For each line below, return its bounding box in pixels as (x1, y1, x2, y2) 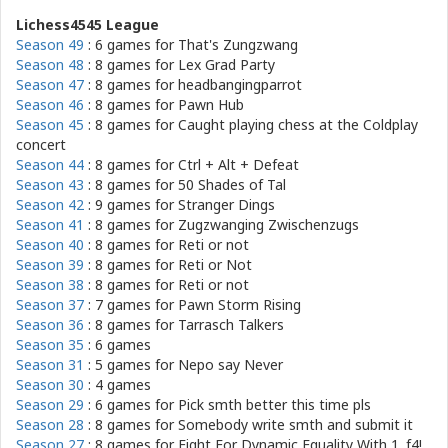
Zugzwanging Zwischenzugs (178, 215, 359, 234)
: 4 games (84, 375, 151, 394)
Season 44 (16, 155, 84, 174)
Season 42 (16, 195, 84, 214)
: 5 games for (84, 355, 178, 374)
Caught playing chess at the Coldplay (178, 115, 418, 134)
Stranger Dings (178, 195, 275, 214)
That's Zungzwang (178, 35, 298, 54)
